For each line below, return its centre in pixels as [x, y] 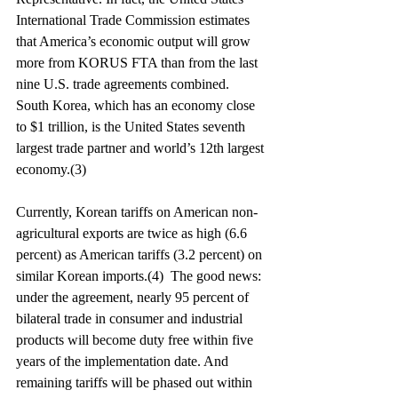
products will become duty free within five [136, 340]
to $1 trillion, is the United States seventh [132, 127]
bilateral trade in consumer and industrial [131, 318]
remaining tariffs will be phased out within [136, 382]
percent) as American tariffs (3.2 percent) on [141, 255]
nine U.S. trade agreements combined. [124, 84]
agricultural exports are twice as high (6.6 [133, 233]
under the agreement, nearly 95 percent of [134, 297]
